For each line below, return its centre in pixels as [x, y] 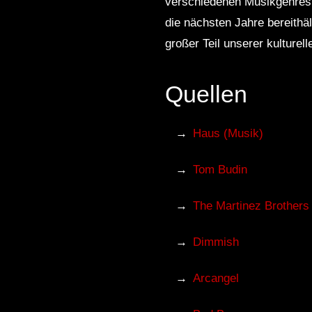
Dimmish [216, 242]
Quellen [206, 94]
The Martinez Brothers [251, 206]
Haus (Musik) [228, 134]
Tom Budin [220, 170]
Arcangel [216, 279]
